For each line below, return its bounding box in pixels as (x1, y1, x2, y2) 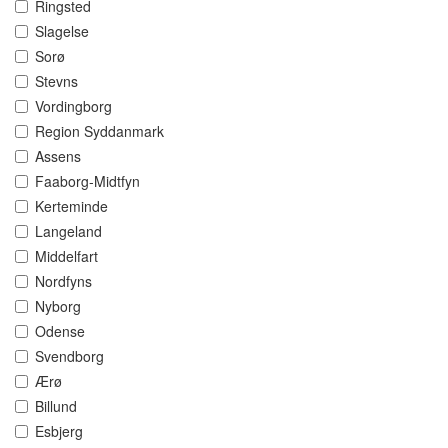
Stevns (35, 71, 78, 92)
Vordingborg (35, 96, 112, 117)
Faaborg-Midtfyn (35, 171, 140, 192)
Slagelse (35, 21, 89, 42)
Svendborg (35, 346, 104, 367)
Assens (35, 146, 81, 167)
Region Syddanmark (35, 121, 164, 142)
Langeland (35, 221, 102, 242)
